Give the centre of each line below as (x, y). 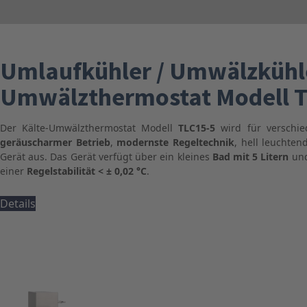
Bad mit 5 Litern (250, 157)
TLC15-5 (197, 128)
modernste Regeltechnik (175, 142)
